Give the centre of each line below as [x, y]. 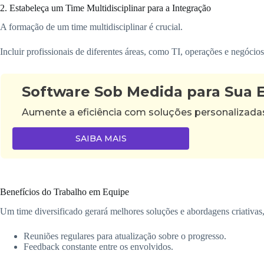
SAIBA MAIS [101, 139]
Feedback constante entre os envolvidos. [98, 247]
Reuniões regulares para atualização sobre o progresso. [125, 236]
